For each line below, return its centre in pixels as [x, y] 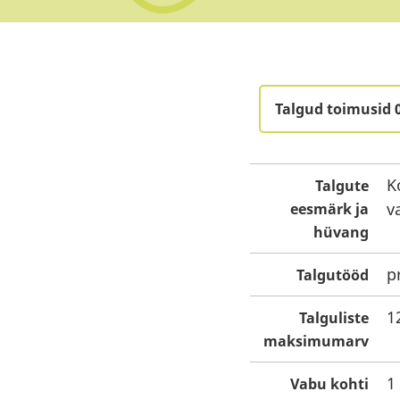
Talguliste [334, 318]
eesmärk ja [329, 209]
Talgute [342, 186]
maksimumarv [316, 341]
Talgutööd [333, 275]
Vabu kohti [329, 384]
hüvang [341, 232]
